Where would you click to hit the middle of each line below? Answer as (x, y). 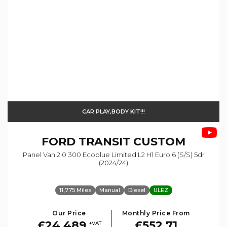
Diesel (137, 190)
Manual (109, 190)
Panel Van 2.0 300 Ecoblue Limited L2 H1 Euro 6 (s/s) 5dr (113, 154)
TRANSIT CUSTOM (130, 141)
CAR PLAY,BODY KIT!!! (113, 111)
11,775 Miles (75, 190)
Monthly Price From (156, 213)
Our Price (69, 213)
